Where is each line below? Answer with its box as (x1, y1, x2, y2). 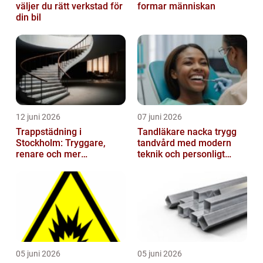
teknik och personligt (137, 149, 225, 160)
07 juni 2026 (137, 112, 182, 122)
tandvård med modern (137, 137, 231, 149)
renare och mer (16, 149, 81, 160)
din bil (16, 12, 41, 23)
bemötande (137, 160, 186, 171)
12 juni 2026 (16, 112, 60, 122)
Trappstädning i (16, 126, 82, 138)
